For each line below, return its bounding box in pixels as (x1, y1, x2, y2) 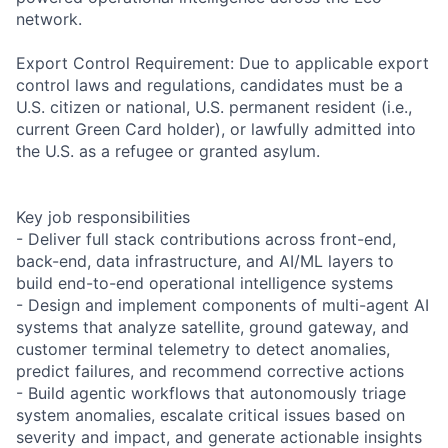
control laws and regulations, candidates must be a (16, 74, 403, 95)
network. (16, 8, 82, 29)
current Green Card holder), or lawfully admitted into (16, 118, 416, 139)
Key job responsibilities (16, 206, 190, 227)
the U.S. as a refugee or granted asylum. (16, 140, 320, 161)
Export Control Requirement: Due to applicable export (16, 52, 429, 73)
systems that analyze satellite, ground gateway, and (16, 316, 409, 337)
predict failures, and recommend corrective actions (16, 360, 404, 381)
